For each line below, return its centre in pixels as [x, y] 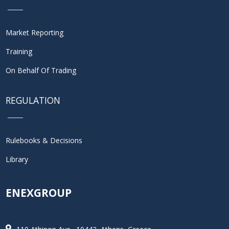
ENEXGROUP [38, 193]
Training [19, 52]
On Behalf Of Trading [41, 71]
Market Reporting [34, 33]
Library [17, 159]
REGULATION [33, 100]
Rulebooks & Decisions [44, 141]
